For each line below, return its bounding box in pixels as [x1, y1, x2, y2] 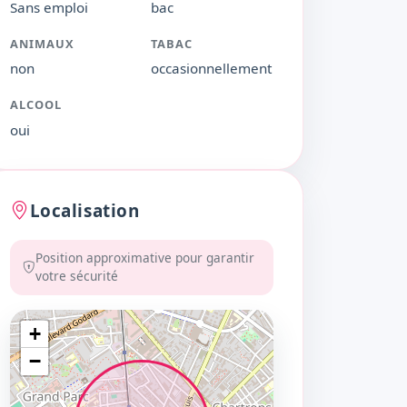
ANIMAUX [10, 35, 75, 53]
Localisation [29, 198, 140, 223]
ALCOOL [10, 96, 63, 114]
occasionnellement [151, 59, 272, 78]
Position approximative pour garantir [35, 249, 254, 267]
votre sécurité [35, 267, 118, 285]
